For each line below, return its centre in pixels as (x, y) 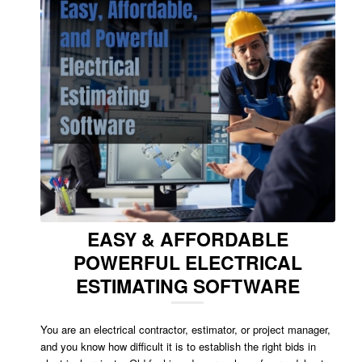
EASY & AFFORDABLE (187, 238)
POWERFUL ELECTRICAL (187, 262)
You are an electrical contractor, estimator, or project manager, (185, 329)
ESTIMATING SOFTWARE (187, 285)
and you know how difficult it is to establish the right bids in (178, 346)
